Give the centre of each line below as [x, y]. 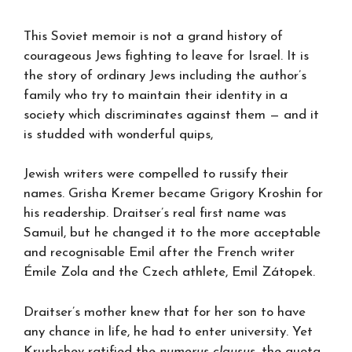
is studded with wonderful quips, [118, 134]
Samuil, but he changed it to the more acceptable [172, 233]
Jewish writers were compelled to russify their [156, 174]
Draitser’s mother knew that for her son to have [165, 312]
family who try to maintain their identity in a [156, 95]
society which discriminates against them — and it [171, 115]
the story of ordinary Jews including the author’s [165, 75]
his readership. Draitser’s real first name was [155, 213]
